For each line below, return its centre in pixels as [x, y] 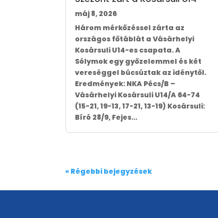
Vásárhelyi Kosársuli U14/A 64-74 [138, 95]
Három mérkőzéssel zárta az [130, 28]
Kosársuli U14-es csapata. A [128, 50]
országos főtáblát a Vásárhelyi [135, 39]
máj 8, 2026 [96, 14]
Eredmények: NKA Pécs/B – [125, 84]
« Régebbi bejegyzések [109, 172]
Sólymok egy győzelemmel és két [138, 62]
